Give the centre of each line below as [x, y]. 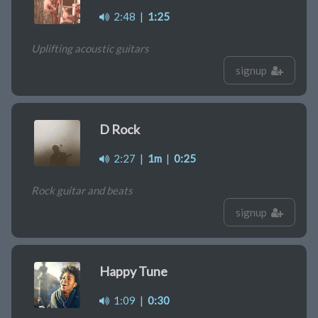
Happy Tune [133, 272]
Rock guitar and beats [82, 191]
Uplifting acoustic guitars [90, 49]
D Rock [120, 130]
